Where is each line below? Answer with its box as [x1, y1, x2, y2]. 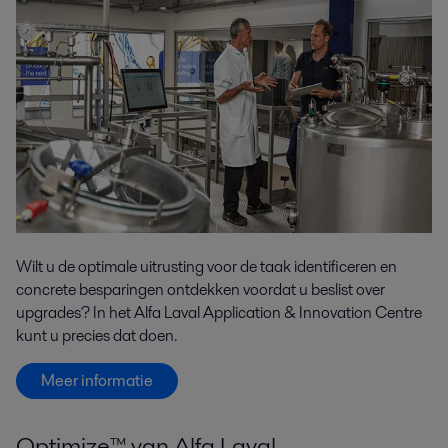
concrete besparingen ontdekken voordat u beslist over [16, 277, 385, 301]
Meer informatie [41, 368, 153, 392]
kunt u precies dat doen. [16, 323, 177, 347]
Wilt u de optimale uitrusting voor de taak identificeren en [16, 254, 397, 278]
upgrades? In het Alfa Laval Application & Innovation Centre [16, 300, 422, 324]
